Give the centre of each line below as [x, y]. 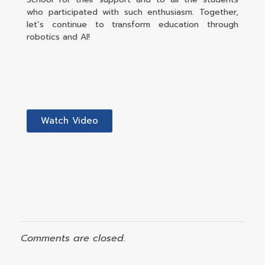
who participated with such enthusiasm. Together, [132, 12]
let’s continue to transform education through [132, 24]
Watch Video [70, 120]
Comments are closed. [73, 238]
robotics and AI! [58, 37]
